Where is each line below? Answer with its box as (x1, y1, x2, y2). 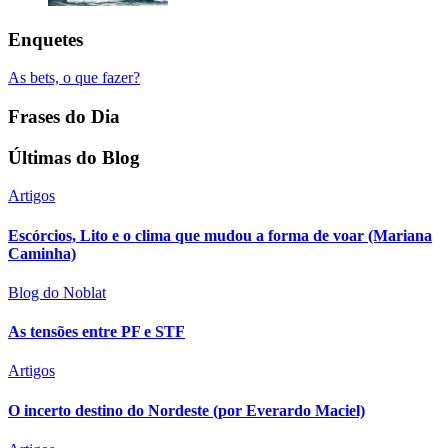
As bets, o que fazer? (8, 69, 140, 87)
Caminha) (8, 244, 76, 262)
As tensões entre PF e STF (8, 323, 185, 341)
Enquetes (8, 28, 83, 50)
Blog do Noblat (8, 283, 106, 301)
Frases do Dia (8, 105, 120, 127)
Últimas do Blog (8, 146, 140, 168)
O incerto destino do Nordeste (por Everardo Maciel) (8, 401, 365, 419)
